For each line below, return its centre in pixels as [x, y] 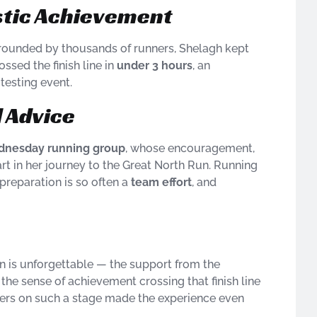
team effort [161, 182]
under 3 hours [155, 66]
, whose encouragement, [190, 148]
